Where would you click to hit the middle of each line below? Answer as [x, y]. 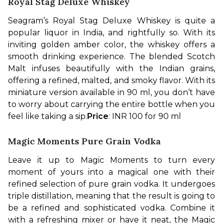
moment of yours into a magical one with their [111, 172]
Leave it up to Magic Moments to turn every [111, 160]
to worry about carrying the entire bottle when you [111, 104]
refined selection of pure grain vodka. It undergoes [111, 184]
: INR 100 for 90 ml [145, 116]
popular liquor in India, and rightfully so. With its [111, 32]
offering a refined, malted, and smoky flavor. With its [111, 80]
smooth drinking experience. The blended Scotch [111, 56]
